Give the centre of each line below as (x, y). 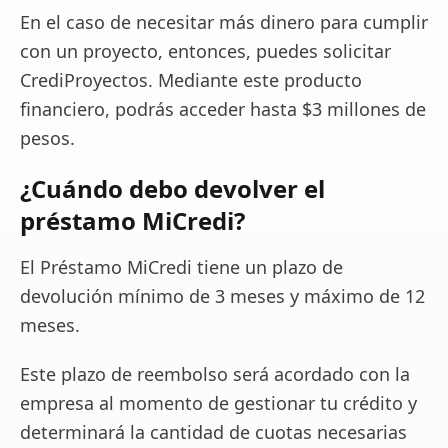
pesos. (47, 138)
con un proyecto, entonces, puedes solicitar (205, 51)
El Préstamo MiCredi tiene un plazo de (181, 267)
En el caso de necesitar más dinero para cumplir (224, 22)
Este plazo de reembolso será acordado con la (215, 374)
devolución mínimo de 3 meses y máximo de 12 (222, 296)
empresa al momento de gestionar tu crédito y (218, 403)
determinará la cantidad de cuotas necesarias (213, 432)
